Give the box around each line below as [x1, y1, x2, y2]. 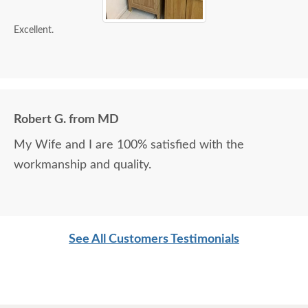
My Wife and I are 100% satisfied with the [14, 139, 244, 152]
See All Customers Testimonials [69, 233, 239, 246]
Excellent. [14, 25, 54, 36]
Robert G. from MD [14, 113, 119, 126]
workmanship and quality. [14, 159, 151, 172]
